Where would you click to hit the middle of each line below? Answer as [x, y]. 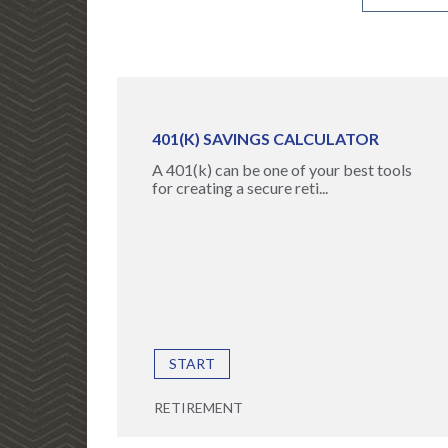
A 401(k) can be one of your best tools [282, 169]
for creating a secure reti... [240, 187]
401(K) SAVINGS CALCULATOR [265, 138]
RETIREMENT [198, 407]
